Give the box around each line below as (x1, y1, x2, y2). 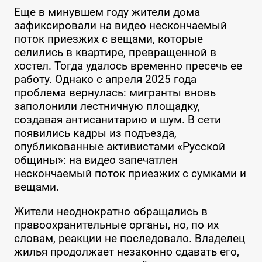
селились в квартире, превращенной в (13, 46, 216, 60)
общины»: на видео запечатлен (13, 153, 178, 167)
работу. (13, 73, 55, 87)
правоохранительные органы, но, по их (13, 218, 219, 232)
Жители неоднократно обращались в (13, 205, 208, 219)
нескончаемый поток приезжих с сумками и (13, 167, 246, 181)
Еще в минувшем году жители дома (13, 5, 200, 19)
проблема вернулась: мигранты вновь (13, 86, 216, 100)
